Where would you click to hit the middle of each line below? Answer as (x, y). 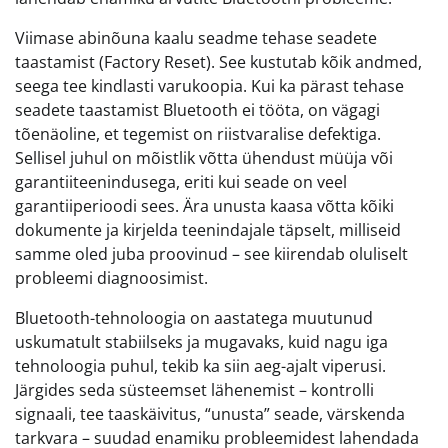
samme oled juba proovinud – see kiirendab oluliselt (211, 253)
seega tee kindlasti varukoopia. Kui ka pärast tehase (209, 85)
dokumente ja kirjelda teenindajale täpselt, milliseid (208, 229)
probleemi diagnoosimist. (111, 277)
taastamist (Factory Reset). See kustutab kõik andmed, (218, 61)
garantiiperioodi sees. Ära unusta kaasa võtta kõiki (204, 205)
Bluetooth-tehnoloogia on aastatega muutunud (194, 317)
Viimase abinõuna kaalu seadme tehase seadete (196, 37)
